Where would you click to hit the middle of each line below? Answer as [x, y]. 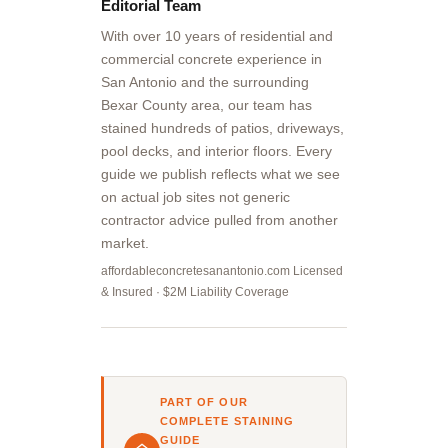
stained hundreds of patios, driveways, [222, 128]
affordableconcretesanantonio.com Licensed [221, 271]
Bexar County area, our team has [206, 105]
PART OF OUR [203, 402]
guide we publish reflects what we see [220, 174]
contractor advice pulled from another [219, 220]
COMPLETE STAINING [227, 421]
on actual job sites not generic [195, 197]
